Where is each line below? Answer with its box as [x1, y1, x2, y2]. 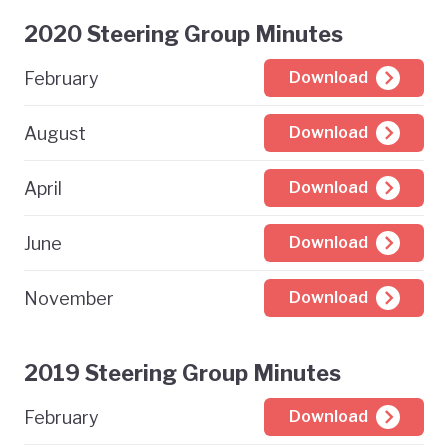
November [24, 287, 114, 309]
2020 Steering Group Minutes [24, 21, 343, 47]
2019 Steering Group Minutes [24, 360, 341, 386]
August [24, 122, 86, 144]
